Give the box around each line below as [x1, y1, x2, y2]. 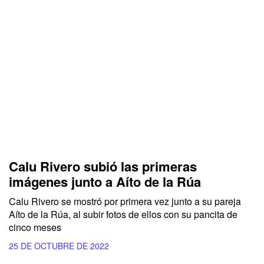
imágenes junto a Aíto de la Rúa [9, 172, 201, 192]
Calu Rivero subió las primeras [9, 157, 197, 176]
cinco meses [9, 220, 61, 235]
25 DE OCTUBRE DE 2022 [9, 240, 109, 252]
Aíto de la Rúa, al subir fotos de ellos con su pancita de [9, 207, 237, 222]
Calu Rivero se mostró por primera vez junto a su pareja [9, 194, 241, 209]
